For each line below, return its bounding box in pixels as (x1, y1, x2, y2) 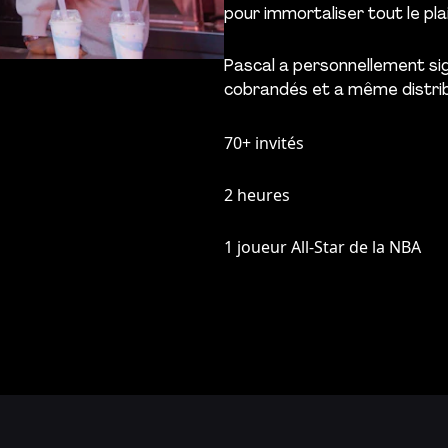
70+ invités (224, 132, 304, 155)
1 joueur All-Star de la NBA (224, 236, 421, 259)
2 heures (224, 184, 290, 207)
